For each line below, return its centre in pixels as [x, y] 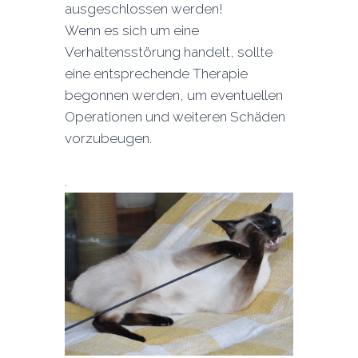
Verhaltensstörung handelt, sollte [168, 52]
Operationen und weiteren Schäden [175, 116]
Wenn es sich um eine [131, 30]
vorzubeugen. [108, 138]
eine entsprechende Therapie [156, 73]
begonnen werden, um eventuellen [173, 95]
